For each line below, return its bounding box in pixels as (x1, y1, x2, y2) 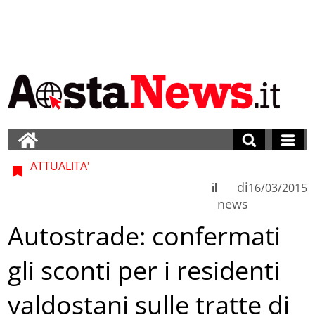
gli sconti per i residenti (8, 253, 281, 288)
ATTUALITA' (27, 157, 91, 174)
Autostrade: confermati (8, 219, 281, 254)
